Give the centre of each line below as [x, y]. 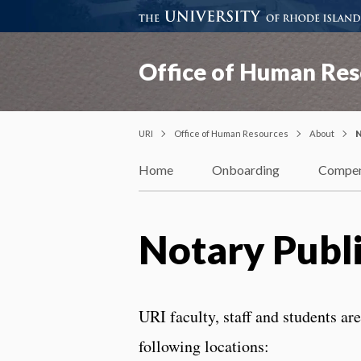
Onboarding [246, 170]
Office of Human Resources [231, 133]
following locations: [204, 346]
